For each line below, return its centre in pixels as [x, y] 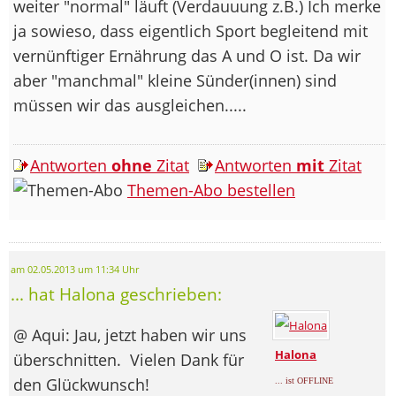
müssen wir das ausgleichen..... [130, 105]
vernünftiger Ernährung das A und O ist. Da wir [187, 55]
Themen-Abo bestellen [211, 190]
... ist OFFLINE [305, 380]
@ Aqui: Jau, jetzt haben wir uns [130, 335]
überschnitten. [69, 359]
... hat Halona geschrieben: [116, 293]
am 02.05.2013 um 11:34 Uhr [75, 269]
